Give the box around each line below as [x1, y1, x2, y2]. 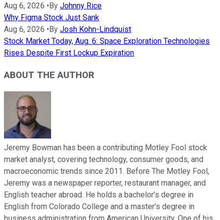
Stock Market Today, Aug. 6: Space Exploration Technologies [4, 36, 210, 46]
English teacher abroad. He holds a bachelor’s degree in [4, 190, 193, 199]
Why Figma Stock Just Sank [4, 13, 99, 23]
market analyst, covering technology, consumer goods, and [4, 154, 203, 164]
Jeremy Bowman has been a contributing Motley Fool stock [4, 142, 207, 152]
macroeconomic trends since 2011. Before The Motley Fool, [4, 166, 209, 176]
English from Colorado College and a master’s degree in [4, 201, 194, 211]
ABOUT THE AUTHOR [4, 69, 94, 81]
